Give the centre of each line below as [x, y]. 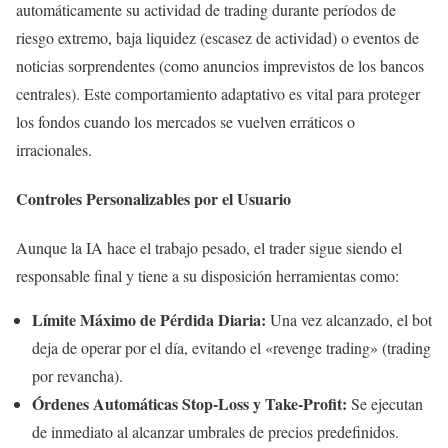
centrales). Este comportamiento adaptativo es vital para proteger [218, 93]
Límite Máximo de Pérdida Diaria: [149, 320]
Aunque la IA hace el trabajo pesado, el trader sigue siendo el [209, 248]
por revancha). [77, 376]
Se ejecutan [385, 404]
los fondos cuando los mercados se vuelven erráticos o [185, 121]
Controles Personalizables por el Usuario [153, 199]
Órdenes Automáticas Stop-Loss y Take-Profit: [189, 404]
